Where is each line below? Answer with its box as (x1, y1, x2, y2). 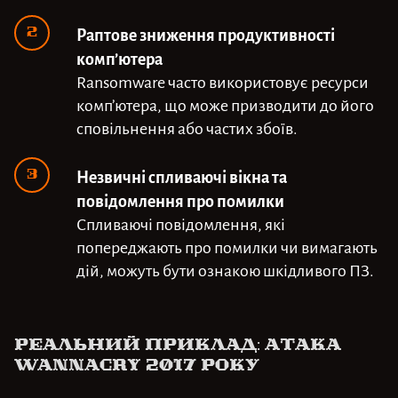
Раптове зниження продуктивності (76, 21, 335, 45)
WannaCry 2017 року (14, 354, 259, 376)
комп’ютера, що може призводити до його (76, 92, 374, 115)
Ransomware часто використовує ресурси (76, 69, 369, 92)
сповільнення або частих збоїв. (76, 115, 298, 139)
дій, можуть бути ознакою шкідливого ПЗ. (76, 258, 374, 281)
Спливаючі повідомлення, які (76, 211, 285, 235)
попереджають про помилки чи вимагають (76, 235, 378, 258)
